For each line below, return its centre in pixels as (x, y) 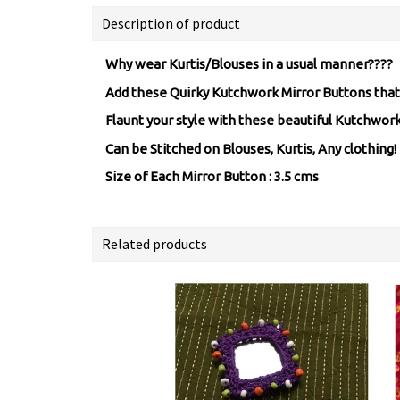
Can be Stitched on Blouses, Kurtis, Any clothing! (251, 148)
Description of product (171, 23)
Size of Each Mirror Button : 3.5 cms (212, 176)
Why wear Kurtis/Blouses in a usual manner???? (249, 64)
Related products (154, 243)
